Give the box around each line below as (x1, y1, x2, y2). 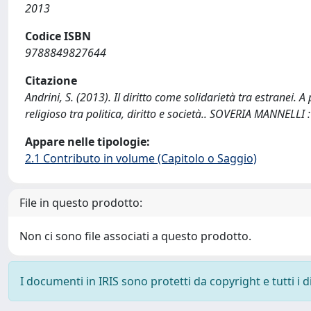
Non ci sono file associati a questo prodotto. (19, 228, 251, 244)
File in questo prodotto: (19, 195, 142, 210)
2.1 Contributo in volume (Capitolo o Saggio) (25, 151, 257, 166)
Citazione (25, 73, 77, 88)
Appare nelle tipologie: (25, 134, 150, 149)
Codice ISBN (25, 28, 91, 44)
